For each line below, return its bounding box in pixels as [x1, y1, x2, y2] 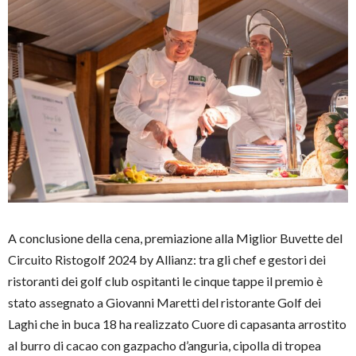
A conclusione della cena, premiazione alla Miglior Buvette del [8, 230, 342, 246]
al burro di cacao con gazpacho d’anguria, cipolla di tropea [8, 338, 321, 354]
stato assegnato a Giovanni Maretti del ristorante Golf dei [8, 295, 321, 311]
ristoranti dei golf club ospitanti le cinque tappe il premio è [8, 273, 323, 289]
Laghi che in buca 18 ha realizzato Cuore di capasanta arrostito [8, 316, 346, 332]
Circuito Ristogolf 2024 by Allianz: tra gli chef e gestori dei [8, 252, 326, 268]
